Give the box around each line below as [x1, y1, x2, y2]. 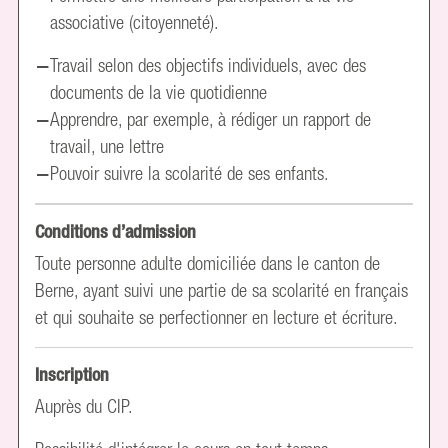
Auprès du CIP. [35, 395, 134, 418]
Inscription [35, 364, 110, 386]
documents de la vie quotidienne [50, 81, 268, 104]
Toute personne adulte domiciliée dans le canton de [35, 251, 381, 274]
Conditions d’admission [35, 220, 197, 242]
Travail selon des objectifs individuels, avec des [50, 54, 367, 77]
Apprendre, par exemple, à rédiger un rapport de [50, 108, 372, 131]
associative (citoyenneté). [50, 11, 220, 34]
